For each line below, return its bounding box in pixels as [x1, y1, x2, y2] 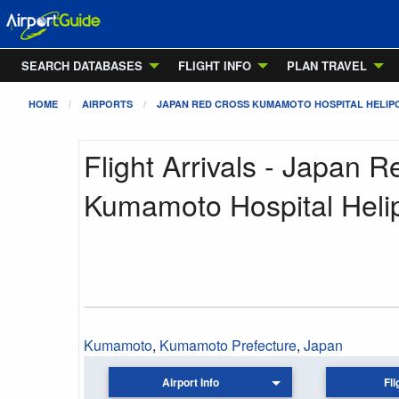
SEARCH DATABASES [21, 57, 142, 74]
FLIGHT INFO [178, 57, 251, 74]
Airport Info [162, 374, 220, 391]
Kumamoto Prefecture [159, 335, 297, 355]
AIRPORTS [82, 97, 133, 110]
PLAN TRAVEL [287, 57, 367, 74]
